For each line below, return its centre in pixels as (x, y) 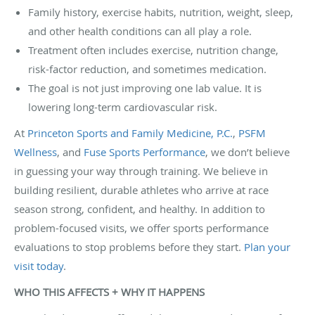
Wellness (36, 152)
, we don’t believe (247, 152)
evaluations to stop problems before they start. (129, 246)
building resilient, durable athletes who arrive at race (141, 189)
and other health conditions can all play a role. (140, 31)
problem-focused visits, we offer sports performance (141, 227)
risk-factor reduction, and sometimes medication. (147, 69)
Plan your (267, 246)
